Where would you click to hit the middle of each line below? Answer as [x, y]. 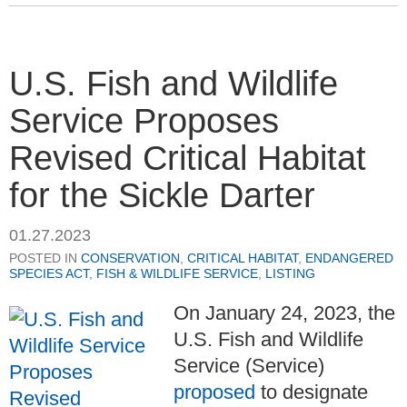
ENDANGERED [349, 258]
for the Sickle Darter [162, 195]
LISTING [290, 274]
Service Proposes [144, 120]
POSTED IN [45, 258]
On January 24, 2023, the [284, 313]
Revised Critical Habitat [188, 158]
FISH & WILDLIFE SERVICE [177, 274]
